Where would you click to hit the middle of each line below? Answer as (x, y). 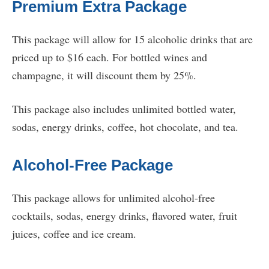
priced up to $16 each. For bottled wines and (110, 57)
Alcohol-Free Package (92, 165)
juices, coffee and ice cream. (74, 234)
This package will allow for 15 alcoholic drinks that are (132, 39)
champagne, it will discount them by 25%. (104, 75)
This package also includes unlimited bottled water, (124, 109)
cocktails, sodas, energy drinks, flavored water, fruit (125, 216)
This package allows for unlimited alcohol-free (113, 198)
